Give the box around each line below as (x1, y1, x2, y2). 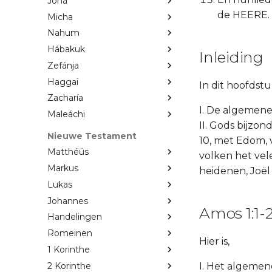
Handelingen (47, 211, 102, 223)
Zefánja (47, 59, 79, 71)
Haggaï (47, 76, 78, 87)
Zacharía (47, 92, 83, 104)
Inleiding (199, 48, 263, 66)
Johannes (47, 195, 88, 206)
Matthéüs (47, 146, 89, 158)
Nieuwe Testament (47, 130, 137, 141)
